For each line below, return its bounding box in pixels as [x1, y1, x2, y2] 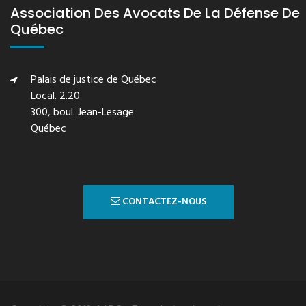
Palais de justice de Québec [31, 71, 156, 89]
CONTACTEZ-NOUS [120, 194, 206, 210]
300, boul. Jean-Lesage [31, 104, 134, 122]
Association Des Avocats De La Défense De [10, 3, 300, 23]
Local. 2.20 [31, 87, 80, 105]
